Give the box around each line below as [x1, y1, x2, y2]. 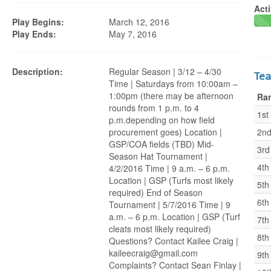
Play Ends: [12, 28, 56, 40]
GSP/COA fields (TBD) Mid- [109, 138, 214, 150]
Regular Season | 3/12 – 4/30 [109, 65, 221, 77]
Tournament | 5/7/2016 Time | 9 [109, 198, 230, 211]
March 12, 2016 [109, 16, 169, 28]
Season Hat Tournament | [109, 150, 207, 162]
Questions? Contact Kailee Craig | [109, 235, 238, 247]
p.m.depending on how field [109, 114, 215, 126]
